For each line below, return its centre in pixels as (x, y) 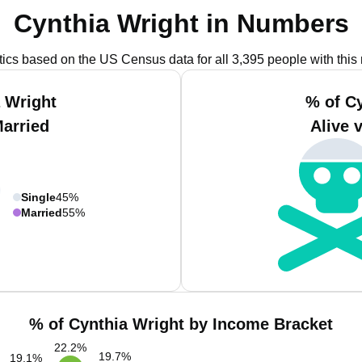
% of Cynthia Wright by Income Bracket (181, 324)
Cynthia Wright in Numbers (181, 23)
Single (38, 197)
